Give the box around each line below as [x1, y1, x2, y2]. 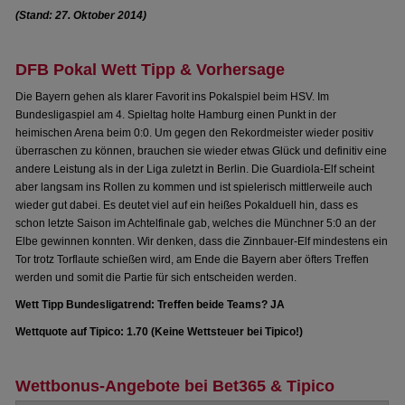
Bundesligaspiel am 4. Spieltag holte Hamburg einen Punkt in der [15, 108, 337, 121]
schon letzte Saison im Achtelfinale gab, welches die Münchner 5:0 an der [15, 217, 377, 230]
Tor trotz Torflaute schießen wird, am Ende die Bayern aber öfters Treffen [15, 253, 370, 266]
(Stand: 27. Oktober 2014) [15, 9, 147, 22]
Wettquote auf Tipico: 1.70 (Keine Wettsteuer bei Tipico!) [15, 325, 304, 338]
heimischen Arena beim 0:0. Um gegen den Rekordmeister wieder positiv [15, 127, 374, 139]
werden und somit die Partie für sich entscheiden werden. [15, 271, 297, 284]
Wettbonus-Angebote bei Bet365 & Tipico [15, 377, 335, 395]
